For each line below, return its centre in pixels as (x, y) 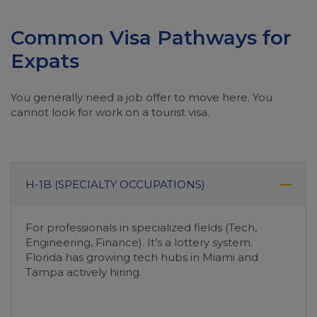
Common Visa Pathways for (151, 38)
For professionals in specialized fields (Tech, (141, 227)
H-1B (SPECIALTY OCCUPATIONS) (115, 184)
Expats (45, 61)
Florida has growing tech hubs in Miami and (142, 257)
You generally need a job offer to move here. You (142, 97)
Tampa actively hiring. (83, 272)
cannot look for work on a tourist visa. (110, 112)
